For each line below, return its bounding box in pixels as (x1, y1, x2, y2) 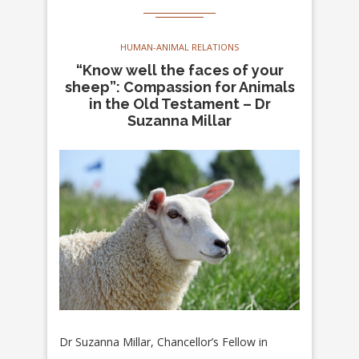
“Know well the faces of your (75, 62, 284, 79)
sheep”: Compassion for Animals (64, 79, 295, 96)
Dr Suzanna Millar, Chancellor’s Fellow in (59, 334, 268, 350)
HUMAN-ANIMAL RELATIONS (120, 41, 239, 54)
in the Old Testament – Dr (88, 95, 271, 113)
